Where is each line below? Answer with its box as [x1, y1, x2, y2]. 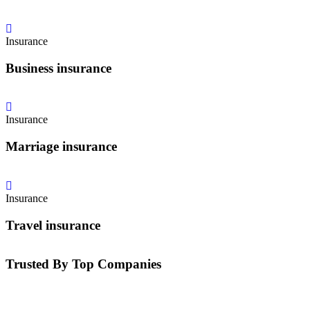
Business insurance [6, 60, 111, 75]
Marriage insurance [6, 139, 117, 154]
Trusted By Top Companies [6, 257, 161, 272]
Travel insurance [6, 217, 100, 232]
